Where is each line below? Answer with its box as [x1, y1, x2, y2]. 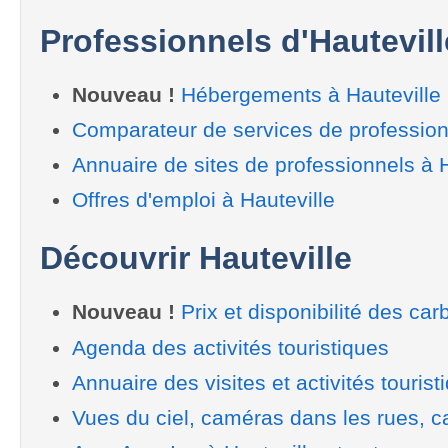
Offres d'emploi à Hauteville [71, 188, 335, 212]
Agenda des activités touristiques [71, 335, 389, 359]
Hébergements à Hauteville [180, 82, 441, 106]
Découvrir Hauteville [40, 240, 352, 277]
